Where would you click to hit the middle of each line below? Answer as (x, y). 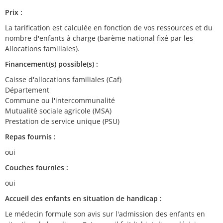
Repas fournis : (30, 137)
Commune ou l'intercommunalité (60, 100)
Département (27, 90)
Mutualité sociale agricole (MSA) (58, 111)
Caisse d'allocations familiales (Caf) (63, 79)
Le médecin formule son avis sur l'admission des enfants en (105, 214)
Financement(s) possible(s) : (52, 64)
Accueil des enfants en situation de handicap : (83, 198)
